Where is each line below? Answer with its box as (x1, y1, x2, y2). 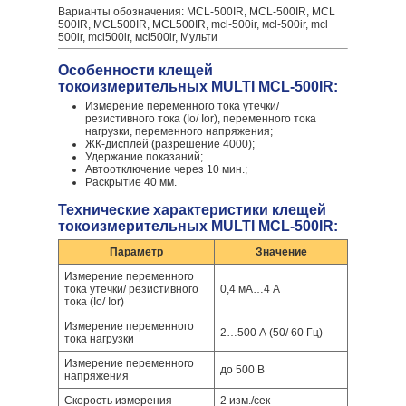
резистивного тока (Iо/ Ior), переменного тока (85, 112, 316, 125)
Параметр (110, 246, 163, 258)
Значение (255, 246, 307, 258)
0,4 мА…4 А (220, 283, 280, 295)
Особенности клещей (58, 63, 213, 78)
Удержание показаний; (85, 150, 203, 163)
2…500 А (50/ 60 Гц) (220, 326, 323, 339)
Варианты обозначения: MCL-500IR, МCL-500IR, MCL (58, 5, 335, 18)
